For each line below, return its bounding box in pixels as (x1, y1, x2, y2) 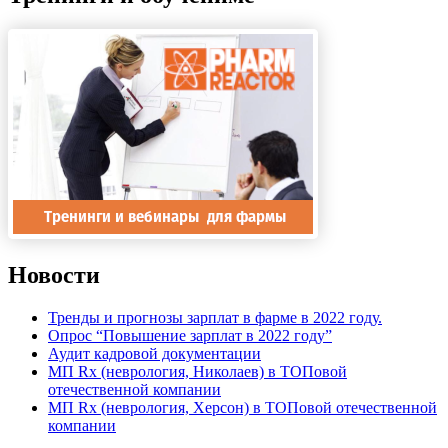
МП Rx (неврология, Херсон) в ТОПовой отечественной (48, 399, 437, 417)
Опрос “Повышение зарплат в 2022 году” (48, 327, 332, 345)
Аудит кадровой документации (48, 345, 261, 363)
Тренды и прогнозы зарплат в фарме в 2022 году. (48, 309, 382, 327)
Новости (8, 262, 100, 289)
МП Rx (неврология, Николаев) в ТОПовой (48, 363, 347, 381)
